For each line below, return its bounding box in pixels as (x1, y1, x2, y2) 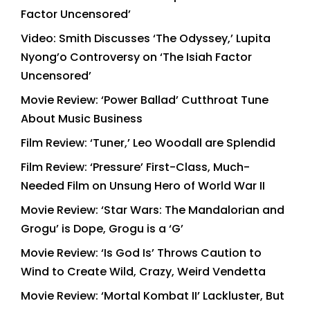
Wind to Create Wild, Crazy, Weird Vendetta (21, 263, 266, 280)
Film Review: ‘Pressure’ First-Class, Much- (21, 158, 250, 175)
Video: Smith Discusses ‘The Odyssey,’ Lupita (21, 30, 271, 46)
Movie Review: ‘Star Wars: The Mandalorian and (21, 201, 284, 218)
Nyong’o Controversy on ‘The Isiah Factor (21, 48, 252, 65)
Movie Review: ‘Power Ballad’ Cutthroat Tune (21, 91, 268, 108)
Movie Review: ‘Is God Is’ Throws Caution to (21, 244, 262, 261)
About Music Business (21, 110, 143, 127)
